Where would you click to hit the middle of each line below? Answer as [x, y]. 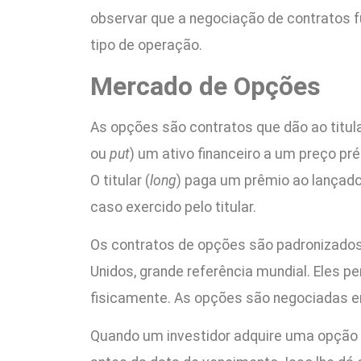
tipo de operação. [146, 46]
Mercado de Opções [205, 86]
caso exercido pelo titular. [173, 207]
